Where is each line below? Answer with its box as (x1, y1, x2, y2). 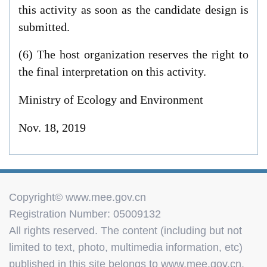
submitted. (18, 20, 70, 33)
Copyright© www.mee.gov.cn (8, 191, 146, 203)
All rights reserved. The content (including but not (8, 224, 242, 237)
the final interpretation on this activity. (18, 65, 206, 79)
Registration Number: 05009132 (8, 207, 161, 220)
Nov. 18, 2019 (18, 121, 86, 135)
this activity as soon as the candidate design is (18, 2, 249, 16)
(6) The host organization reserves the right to (18, 48, 249, 61)
